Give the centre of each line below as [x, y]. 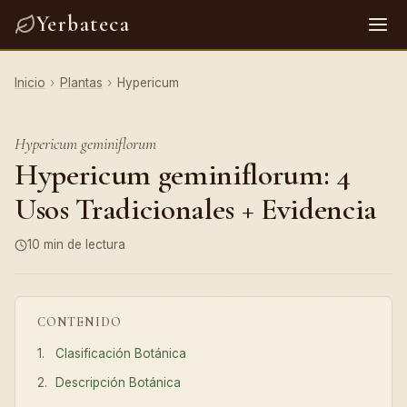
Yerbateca [83, 24]
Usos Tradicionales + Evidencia [196, 209]
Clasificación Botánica [121, 353]
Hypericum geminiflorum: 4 [183, 175]
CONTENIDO [79, 322]
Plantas [81, 83]
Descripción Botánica [119, 383]
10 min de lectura [76, 244]
